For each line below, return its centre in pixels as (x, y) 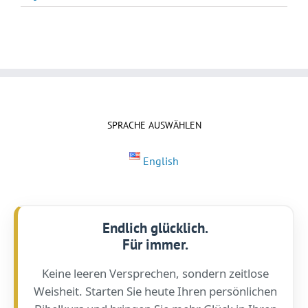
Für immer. (155, 244)
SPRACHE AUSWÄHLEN (154, 125)
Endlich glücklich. (155, 228)
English (161, 161)
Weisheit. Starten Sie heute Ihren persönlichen (155, 291)
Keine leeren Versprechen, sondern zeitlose (155, 273)
